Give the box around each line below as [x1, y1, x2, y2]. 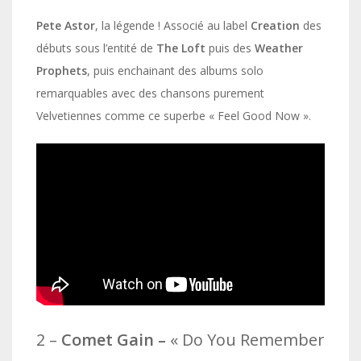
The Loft [156, 40, 205, 56]
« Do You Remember [166, 328, 325, 351]
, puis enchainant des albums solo [87, 63, 263, 78]
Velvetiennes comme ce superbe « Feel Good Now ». [36, 108, 311, 123]
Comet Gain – [61, 328, 166, 351]
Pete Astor [36, 18, 95, 33]
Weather [255, 40, 303, 56]
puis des [205, 40, 255, 56]
